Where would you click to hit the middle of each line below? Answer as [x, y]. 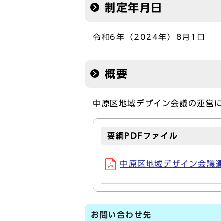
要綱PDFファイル [143, 136]
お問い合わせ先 [121, 215]
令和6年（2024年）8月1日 [149, 37]
